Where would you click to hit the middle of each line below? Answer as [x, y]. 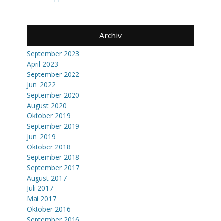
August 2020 [47, 105]
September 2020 [53, 95]
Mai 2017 [41, 199]
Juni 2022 [41, 85]
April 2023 [42, 64]
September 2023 [53, 54]
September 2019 [53, 126]
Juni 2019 [41, 136]
